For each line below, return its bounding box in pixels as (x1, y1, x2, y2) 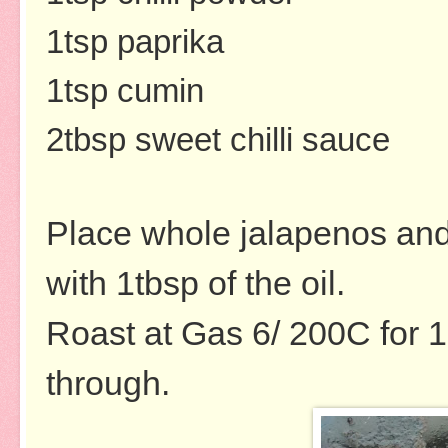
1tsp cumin (46, 71, 204, 109)
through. (46, 363, 170, 402)
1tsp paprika (46, 22, 224, 60)
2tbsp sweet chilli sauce (46, 120, 390, 158)
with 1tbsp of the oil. (46, 263, 345, 302)
